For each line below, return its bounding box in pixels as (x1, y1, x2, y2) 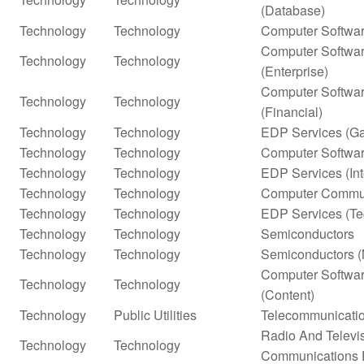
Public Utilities (114, 305, 197, 324)
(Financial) (261, 102, 323, 121)
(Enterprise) (261, 61, 328, 80)
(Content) (261, 284, 314, 304)
